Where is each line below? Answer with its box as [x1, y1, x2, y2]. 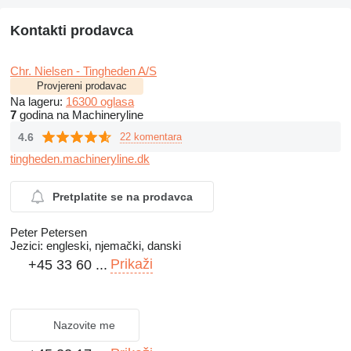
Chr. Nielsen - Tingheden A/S [10, 64, 157, 78]
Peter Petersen [10, 226, 87, 240]
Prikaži [110, 256, 153, 273]
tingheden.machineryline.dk [10, 152, 150, 166]
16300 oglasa [66, 95, 134, 109]
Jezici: [10, 239, 43, 253]
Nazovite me [53, 319, 115, 332]
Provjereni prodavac [37, 80, 127, 92]
